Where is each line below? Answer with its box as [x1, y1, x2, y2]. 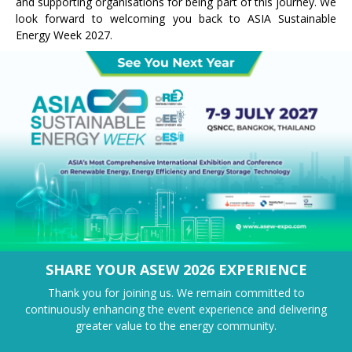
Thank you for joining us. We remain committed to [47, 285, 305, 300]
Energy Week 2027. [16, 27, 112, 42]
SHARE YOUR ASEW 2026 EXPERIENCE [45, 260, 307, 279]
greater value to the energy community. [75, 318, 277, 333]
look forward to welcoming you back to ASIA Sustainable [16, 11, 336, 26]
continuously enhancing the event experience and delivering [25, 302, 327, 317]
